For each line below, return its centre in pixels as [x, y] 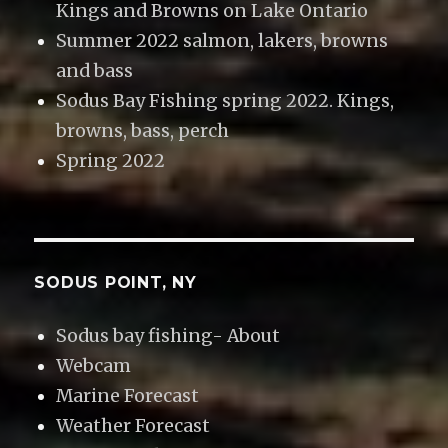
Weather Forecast [133, 426]
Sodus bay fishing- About [168, 336]
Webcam [94, 366]
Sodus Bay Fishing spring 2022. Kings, [225, 100]
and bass [95, 70]
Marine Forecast [128, 396]
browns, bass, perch [143, 130]
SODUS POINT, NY [115, 283]
